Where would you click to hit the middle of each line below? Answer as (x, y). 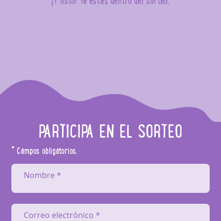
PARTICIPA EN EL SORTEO (110, 131)
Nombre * (43, 175)
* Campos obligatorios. (45, 150)
